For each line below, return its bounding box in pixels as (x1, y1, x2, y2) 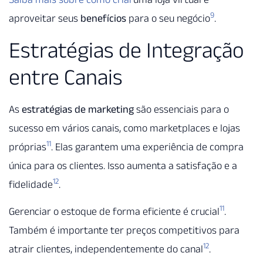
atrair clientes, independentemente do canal (9, 242, 203, 255)
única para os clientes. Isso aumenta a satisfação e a (9, 159, 237, 171)
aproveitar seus (9, 12, 80, 25)
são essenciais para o (134, 103, 229, 115)
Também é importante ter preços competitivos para (9, 224, 240, 236)
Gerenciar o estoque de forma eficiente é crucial (9, 205, 220, 217)
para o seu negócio (126, 12, 210, 25)
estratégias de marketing (22, 103, 134, 115)
